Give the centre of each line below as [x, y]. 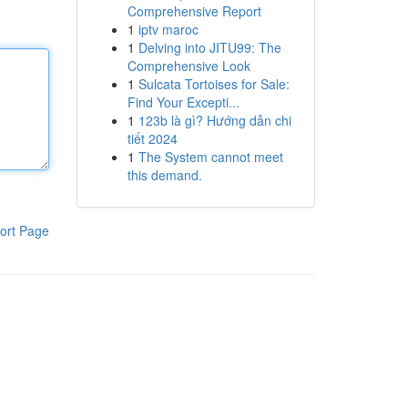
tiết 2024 [152, 138]
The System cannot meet [210, 157]
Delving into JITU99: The [209, 47]
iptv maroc [168, 29]
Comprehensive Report [194, 11]
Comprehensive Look [189, 66]
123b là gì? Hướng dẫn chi [214, 120]
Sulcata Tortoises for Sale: [214, 84]
